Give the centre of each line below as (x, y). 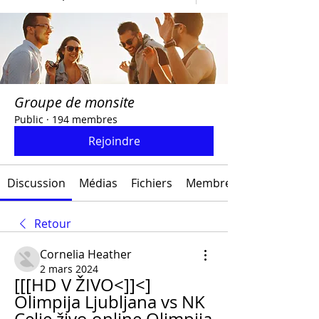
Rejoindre (114, 141)
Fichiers (151, 183)
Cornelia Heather (86, 254)
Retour (53, 224)
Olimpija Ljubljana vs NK (110, 302)
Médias (98, 183)
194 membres (85, 119)
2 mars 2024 (69, 269)
